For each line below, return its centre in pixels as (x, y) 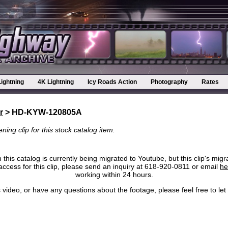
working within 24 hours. (114, 174)
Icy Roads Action (112, 82)
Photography (169, 82)
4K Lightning (56, 82)
